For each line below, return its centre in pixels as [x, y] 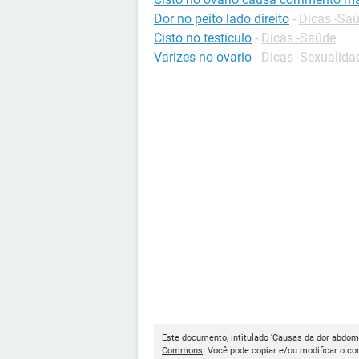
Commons [182, 351]
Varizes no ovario [203, 57]
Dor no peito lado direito [222, 19]
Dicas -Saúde [298, 38]
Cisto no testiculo [203, 38]
